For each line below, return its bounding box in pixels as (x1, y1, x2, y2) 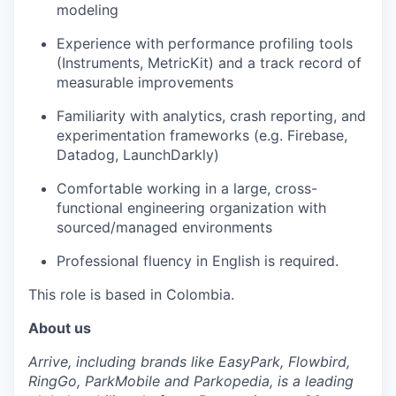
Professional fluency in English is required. (57, 252, 339, 270)
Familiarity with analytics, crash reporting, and (57, 107, 366, 125)
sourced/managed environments (57, 218, 272, 236)
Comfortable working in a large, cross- (57, 179, 317, 197)
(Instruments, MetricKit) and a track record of (57, 54, 362, 72)
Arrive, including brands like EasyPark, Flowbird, (28, 353, 350, 370)
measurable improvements (57, 73, 233, 91)
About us (28, 319, 91, 337)
